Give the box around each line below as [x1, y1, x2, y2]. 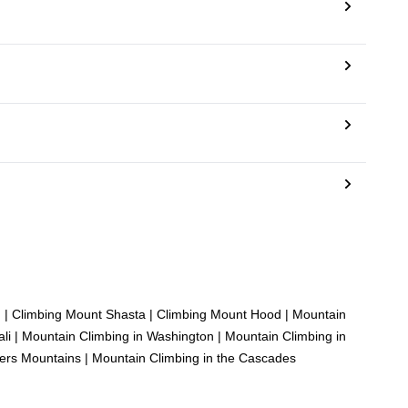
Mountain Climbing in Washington [22, 328, 214, 343]
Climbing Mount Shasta [12, 306, 146, 321]
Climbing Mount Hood [157, 306, 281, 321]
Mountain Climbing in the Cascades [92, 350, 296, 365]
